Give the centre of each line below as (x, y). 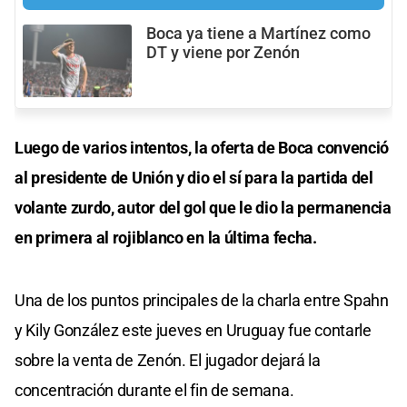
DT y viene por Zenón (223, 52)
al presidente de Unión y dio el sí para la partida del (194, 177)
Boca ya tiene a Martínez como (258, 33)
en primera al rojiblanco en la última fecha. (166, 237)
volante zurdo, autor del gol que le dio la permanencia (203, 207)
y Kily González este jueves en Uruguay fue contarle (193, 330)
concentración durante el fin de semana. (154, 390)
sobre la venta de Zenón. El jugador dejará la (168, 360)
